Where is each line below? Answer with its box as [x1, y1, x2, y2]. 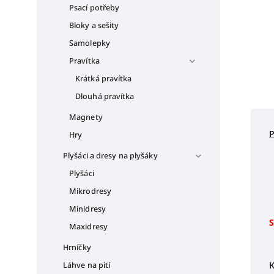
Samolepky [69, 37, 110, 48]
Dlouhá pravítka [75, 91, 135, 102]
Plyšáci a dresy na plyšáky [63, 150, 158, 161]
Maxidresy [69, 221, 108, 232]
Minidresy [69, 203, 106, 214]
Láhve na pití [63, 259, 111, 270]
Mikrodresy [69, 185, 111, 196]
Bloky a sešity [69, 20, 119, 31]
